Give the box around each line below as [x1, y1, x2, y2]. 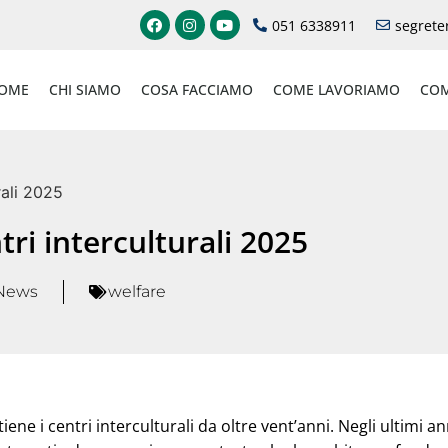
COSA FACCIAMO [140, 80, 253, 99]
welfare [108, 282, 166, 301]
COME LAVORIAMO [272, 80, 400, 99]
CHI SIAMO [48, 80, 121, 99]
